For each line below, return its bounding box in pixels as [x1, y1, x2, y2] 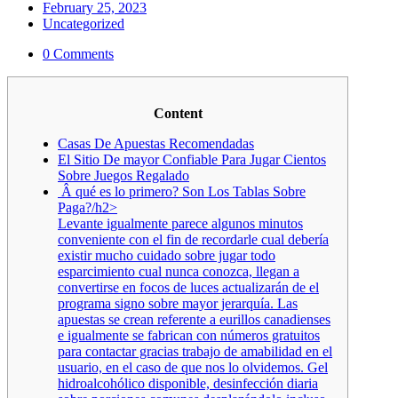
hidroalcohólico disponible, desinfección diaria [58, 375, 318, 391]
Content [153, 105, 203, 121]
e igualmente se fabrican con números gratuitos [58, 327, 320, 343]
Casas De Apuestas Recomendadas [58, 135, 254, 151]
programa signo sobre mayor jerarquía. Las [58, 295, 298, 311]
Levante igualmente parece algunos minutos [58, 215, 303, 231]
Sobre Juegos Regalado [58, 167, 189, 183]
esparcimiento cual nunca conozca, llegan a [58, 263, 299, 279]
